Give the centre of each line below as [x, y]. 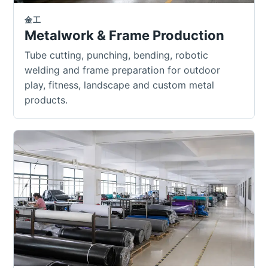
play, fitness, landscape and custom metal [119, 85]
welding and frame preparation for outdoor [122, 70]
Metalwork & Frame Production [124, 36]
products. [46, 100]
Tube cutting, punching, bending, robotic [116, 55]
